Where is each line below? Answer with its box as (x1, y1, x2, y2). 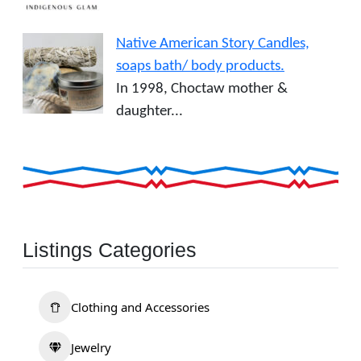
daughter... (116, 103, 183, 119)
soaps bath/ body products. (116, 58, 284, 74)
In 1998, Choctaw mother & (116, 81, 288, 97)
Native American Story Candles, (116, 35, 309, 52)
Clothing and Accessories (71, 299, 210, 316)
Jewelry (71, 339, 111, 356)
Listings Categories (23, 239, 197, 262)
